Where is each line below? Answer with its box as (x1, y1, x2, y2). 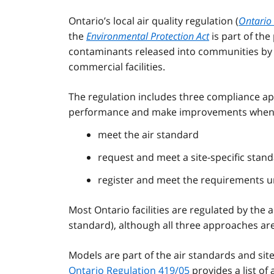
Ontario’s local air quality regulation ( (68, 14, 239, 28)
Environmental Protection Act (86, 29, 209, 43)
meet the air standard (98, 128, 199, 142)
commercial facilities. (68, 60, 165, 74)
